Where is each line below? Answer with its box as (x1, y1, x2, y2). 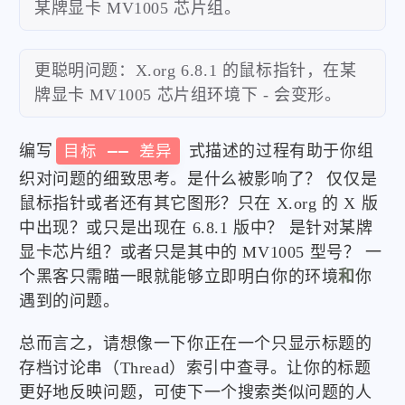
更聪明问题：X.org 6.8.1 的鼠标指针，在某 (34, 61, 357, 80)
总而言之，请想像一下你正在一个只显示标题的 (19, 334, 372, 353)
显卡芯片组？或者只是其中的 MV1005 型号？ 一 (19, 243, 382, 261)
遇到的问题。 (19, 292, 120, 310)
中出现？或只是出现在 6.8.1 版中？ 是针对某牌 (19, 219, 373, 237)
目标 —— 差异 (63, 142, 174, 160)
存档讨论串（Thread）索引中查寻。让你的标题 (19, 359, 372, 377)
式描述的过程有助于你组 (184, 142, 374, 160)
